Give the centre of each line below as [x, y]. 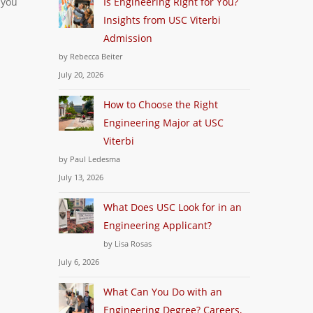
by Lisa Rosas [128, 243]
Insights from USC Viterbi [162, 20]
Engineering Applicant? [158, 225]
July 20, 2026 [81, 74]
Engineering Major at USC [164, 123]
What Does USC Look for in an [173, 207]
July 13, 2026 [81, 177]
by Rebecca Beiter [91, 56]
